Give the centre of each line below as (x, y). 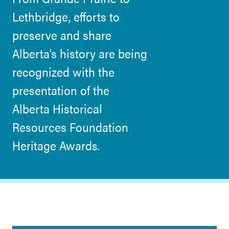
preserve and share (62, 35)
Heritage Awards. (56, 145)
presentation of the (61, 90)
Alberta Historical (57, 108)
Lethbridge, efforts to (66, 16)
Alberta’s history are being (80, 53)
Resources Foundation (70, 127)
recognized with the (63, 72)
